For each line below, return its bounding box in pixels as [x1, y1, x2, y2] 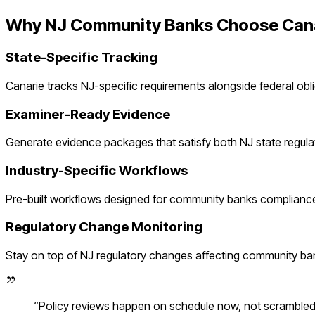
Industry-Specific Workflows [6, 162, 188, 179]
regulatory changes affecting [94, 248, 243, 263]
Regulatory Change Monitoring [6, 219, 202, 236]
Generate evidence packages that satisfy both [6, 135, 240, 150]
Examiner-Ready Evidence [6, 105, 170, 122]
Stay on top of [6, 248, 80, 263]
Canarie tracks [6, 78, 81, 93]
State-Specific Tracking [6, 49, 157, 66]
